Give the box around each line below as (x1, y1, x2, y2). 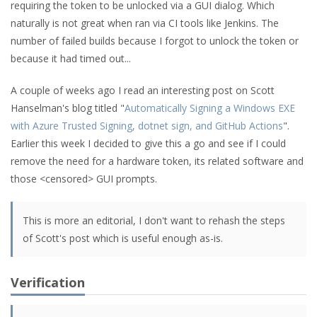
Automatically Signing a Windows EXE (125, 101, 295, 115)
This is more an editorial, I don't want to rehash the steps (23, 214, 285, 227)
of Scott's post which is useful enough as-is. (23, 231, 223, 245)
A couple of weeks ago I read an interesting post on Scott (11, 83, 275, 97)
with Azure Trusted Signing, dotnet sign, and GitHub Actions (11, 119, 283, 132)
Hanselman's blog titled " (11, 101, 125, 115)
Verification (11, 274, 85, 291)
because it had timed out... (11, 52, 131, 65)
